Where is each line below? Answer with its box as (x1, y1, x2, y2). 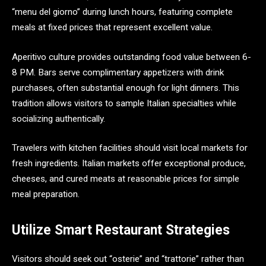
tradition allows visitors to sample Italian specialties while (12, 97, 236, 109)
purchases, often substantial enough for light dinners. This (12, 82, 239, 93)
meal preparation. (12, 189, 80, 200)
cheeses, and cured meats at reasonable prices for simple (12, 173, 239, 185)
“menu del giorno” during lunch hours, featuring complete (12, 7, 233, 17)
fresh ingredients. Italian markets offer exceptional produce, (12, 158, 246, 169)
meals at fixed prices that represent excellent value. (12, 22, 213, 33)
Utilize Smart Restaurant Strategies (12, 222, 230, 239)
